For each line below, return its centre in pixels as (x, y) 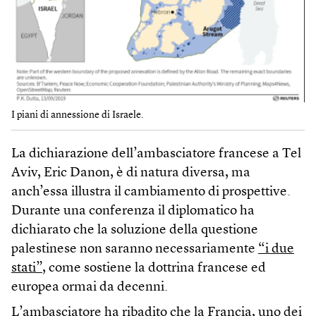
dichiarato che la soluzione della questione (135, 231)
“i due (276, 250)
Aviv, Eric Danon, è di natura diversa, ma (131, 174)
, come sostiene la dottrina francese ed (154, 269)
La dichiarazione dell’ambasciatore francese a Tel (156, 154)
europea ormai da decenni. (90, 288)
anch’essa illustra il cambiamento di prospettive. (151, 193)
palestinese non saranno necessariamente (135, 250)
